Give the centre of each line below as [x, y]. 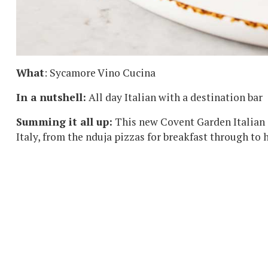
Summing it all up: [64, 122]
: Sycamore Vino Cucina [100, 73]
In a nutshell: [51, 98]
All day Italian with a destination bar [174, 98]
